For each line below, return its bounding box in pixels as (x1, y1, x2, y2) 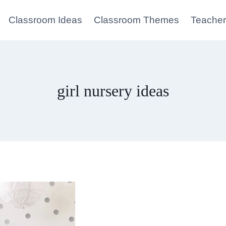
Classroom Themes (94, 15, 180, 25)
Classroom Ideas (9, 15, 83, 25)
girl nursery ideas (57, 82, 169, 100)
